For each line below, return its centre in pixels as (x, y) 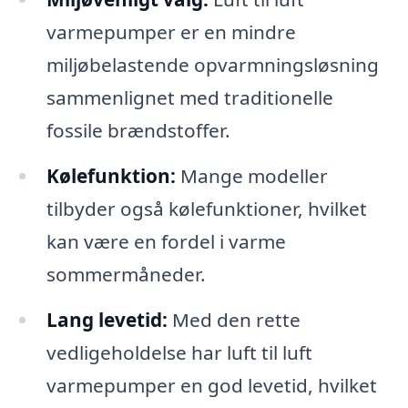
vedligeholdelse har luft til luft (179, 352)
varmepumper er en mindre (171, 32)
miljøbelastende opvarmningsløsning (212, 65)
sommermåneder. (126, 275)
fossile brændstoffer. (138, 131)
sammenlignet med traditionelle (189, 98)
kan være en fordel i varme (166, 242)
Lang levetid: (107, 319)
